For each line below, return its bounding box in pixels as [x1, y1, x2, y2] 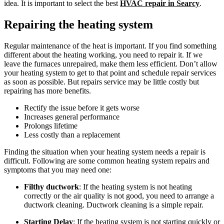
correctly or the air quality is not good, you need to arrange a [24, 191, 214, 200]
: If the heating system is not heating [79, 182, 192, 191]
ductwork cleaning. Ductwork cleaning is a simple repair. [24, 200, 203, 209]
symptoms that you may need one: [4, 165, 111, 174]
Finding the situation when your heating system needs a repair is [4, 147, 205, 156]
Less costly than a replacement [24, 130, 120, 139]
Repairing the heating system [4, 17, 153, 31]
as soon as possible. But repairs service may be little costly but [4, 77, 199, 86]
